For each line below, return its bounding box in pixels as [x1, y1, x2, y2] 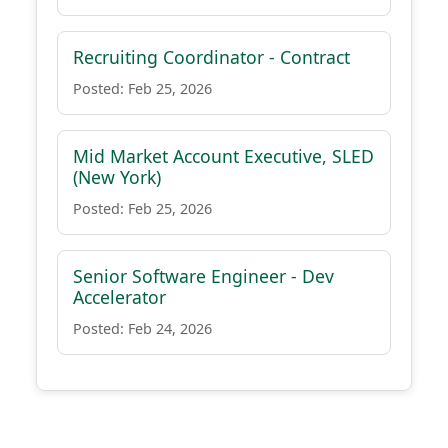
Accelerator [73, 285, 166, 309]
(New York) [73, 165, 161, 189]
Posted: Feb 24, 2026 [73, 319, 212, 338]
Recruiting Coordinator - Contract [73, 45, 350, 69]
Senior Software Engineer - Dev [73, 264, 334, 288]
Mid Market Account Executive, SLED [73, 144, 374, 168]
